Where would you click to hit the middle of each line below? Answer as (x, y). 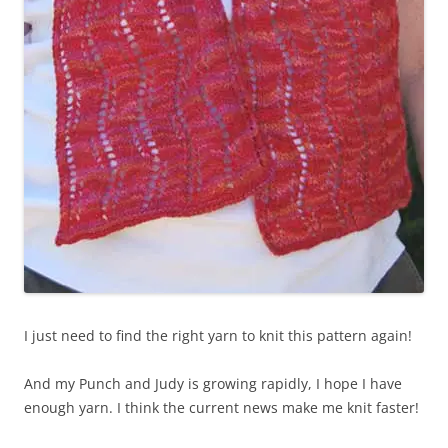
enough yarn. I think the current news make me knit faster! (221, 408)
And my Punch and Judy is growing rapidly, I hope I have (213, 384)
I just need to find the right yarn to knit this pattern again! (218, 336)
